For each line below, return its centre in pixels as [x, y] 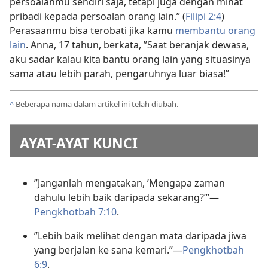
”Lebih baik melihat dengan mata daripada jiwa [140, 235]
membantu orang [215, 30]
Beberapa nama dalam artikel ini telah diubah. [97, 104]
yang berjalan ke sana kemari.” [103, 250]
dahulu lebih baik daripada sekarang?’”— [127, 197]
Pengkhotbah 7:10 [75, 211]
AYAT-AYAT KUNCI [79, 143]
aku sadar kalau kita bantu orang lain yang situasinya [130, 59]
